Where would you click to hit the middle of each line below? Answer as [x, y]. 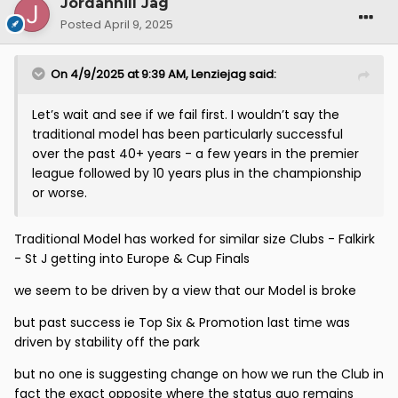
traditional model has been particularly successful [187, 134]
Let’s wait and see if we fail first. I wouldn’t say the [186, 114]
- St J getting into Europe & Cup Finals [134, 258]
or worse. [60, 192]
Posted [82, 24]
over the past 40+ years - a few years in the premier [195, 153]
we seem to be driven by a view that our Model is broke [187, 290]
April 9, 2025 [139, 24]
